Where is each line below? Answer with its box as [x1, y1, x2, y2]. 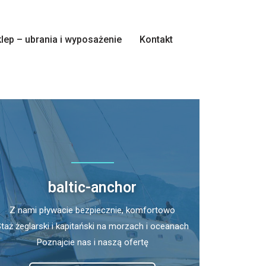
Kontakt [140, 33, 173, 45]
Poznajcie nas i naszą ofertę [36, 236, 148, 248]
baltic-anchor [48, 178, 137, 196]
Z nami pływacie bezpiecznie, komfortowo [9, 204, 176, 216]
